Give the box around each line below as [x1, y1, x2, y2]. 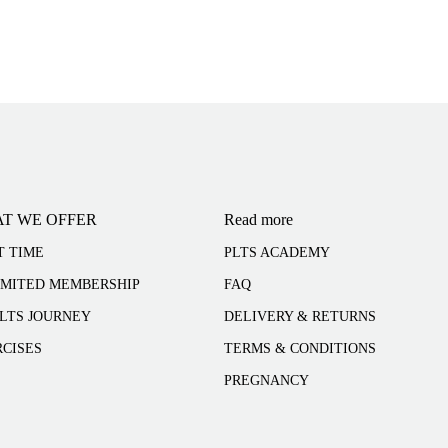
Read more [224, 211, 293, 228]
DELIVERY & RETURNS [224, 309, 376, 324]
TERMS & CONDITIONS [224, 341, 376, 356]
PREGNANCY [224, 373, 309, 388]
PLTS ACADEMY [224, 245, 330, 260]
